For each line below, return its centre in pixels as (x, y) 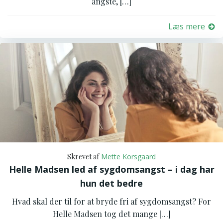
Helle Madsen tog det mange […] (111, 214)
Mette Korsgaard (128, 157)
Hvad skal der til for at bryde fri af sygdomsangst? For (111, 201)
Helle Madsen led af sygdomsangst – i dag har (111, 169)
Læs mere (187, 26)
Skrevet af (83, 157)
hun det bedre (111, 183)
